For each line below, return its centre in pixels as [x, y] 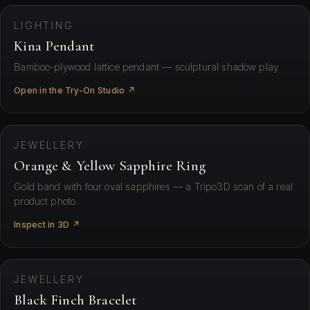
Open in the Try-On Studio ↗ [75, 91]
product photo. [46, 201]
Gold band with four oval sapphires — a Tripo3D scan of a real [154, 187]
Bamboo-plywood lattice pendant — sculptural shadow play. [147, 67]
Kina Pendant [55, 46]
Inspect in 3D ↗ [47, 225]
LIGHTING [44, 26]
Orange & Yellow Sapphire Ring [110, 166]
